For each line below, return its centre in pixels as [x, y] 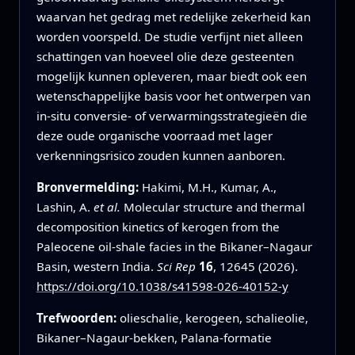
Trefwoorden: [78, 318]
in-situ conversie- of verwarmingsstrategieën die [172, 115]
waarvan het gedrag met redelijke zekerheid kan [173, 16]
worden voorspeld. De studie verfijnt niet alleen [169, 36]
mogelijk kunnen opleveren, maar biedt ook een [171, 76]
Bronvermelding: [89, 187]
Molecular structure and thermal [212, 206]
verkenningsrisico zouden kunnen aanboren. [160, 155]
